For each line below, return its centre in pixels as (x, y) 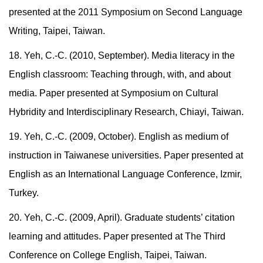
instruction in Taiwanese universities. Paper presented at (126, 156)
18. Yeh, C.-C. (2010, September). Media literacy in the (122, 56)
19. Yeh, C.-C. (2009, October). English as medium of (119, 137)
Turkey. (24, 193)
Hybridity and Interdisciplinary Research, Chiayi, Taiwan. (126, 112)
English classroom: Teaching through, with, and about (120, 75)
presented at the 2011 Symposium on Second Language (126, 12)
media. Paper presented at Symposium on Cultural (114, 93)
